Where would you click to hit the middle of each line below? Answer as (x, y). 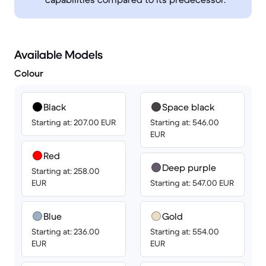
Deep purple (189, 167)
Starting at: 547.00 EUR (192, 183)
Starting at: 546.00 (185, 122)
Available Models (58, 55)
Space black (188, 107)
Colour (29, 73)
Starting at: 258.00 (66, 171)
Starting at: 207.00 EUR (74, 122)
